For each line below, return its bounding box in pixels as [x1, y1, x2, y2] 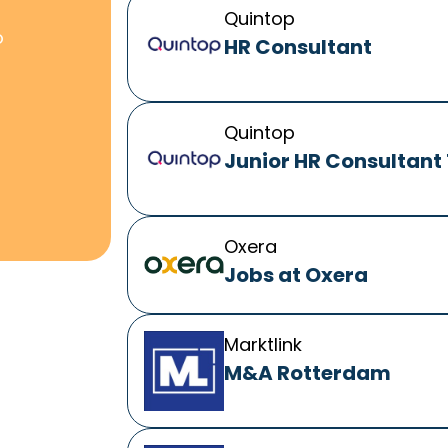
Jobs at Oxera [223, 261, 368, 289]
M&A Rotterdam [223, 359, 391, 387]
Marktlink [223, 332, 302, 357]
